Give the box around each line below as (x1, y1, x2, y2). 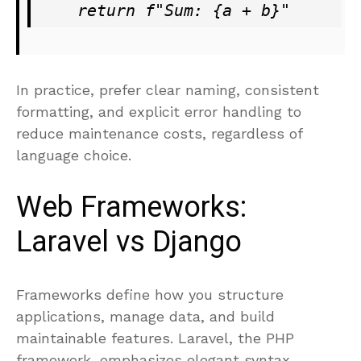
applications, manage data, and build (16, 307, 275, 325)
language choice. (16, 146, 131, 164)
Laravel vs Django (16, 220, 242, 263)
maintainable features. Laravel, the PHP (16, 329, 294, 346)
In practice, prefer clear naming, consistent (16, 81, 319, 98)
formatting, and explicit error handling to (16, 102, 301, 120)
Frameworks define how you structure (16, 285, 284, 303)
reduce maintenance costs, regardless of (16, 124, 302, 142)
